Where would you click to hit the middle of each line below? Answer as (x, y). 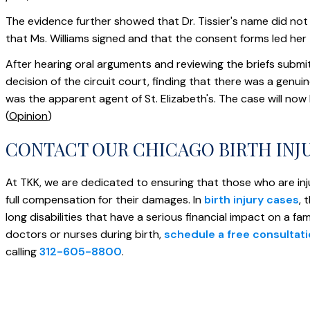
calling (22, 252)
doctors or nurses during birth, (85, 234)
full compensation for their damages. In (105, 200)
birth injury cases (252, 200)
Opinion (28, 116)
